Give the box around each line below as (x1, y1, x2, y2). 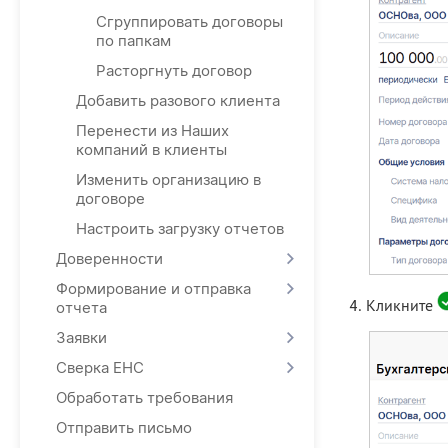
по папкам (96, 31, 171, 50)
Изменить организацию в (76, 170, 261, 189)
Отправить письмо (56, 418, 192, 437)
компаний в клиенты (76, 140, 227, 159)
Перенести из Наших (76, 121, 229, 140)
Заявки (56, 328, 107, 347)
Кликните (366, 294, 437, 315)
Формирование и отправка (56, 279, 251, 298)
